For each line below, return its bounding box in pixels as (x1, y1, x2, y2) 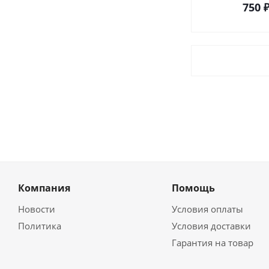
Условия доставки (171, 220, 251, 232)
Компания (18, 181, 70, 195)
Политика (18, 220, 61, 232)
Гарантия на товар (171, 237, 253, 249)
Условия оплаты (171, 203, 243, 215)
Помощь (171, 181, 215, 195)
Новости (18, 203, 55, 215)
